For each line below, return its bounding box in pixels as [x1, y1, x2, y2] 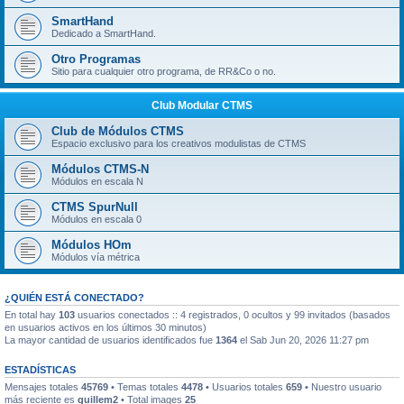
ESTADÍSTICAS [5, 364, 76, 375]
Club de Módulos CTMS [51, 124, 184, 138]
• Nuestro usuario [302, 381, 381, 392]
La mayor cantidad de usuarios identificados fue [5, 335, 216, 345]
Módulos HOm [51, 238, 132, 252]
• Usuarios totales [203, 381, 286, 392]
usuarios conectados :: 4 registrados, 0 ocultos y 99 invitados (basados [75, 309, 390, 320]
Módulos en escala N [51, 176, 143, 187]
